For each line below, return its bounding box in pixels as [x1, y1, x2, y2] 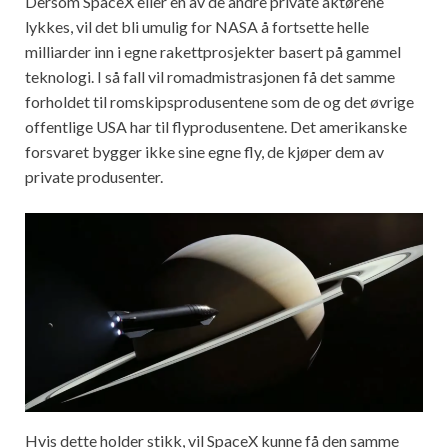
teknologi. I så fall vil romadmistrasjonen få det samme [25, 66, 395, 86]
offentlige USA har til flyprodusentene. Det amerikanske [25, 116, 407, 136]
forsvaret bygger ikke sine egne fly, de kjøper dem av [25, 141, 384, 161]
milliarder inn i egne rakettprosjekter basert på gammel [25, 41, 401, 61]
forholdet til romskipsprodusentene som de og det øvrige [25, 91, 414, 111]
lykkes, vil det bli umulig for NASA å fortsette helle [25, 16, 369, 36]
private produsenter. [25, 166, 163, 186]
